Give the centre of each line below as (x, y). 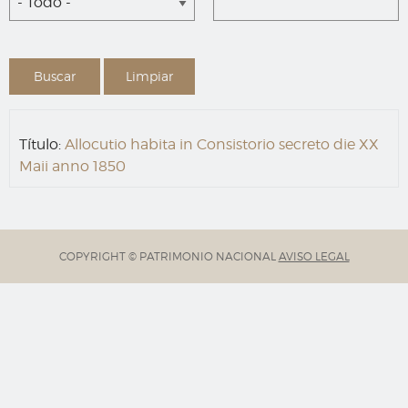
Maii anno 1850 (72, 167)
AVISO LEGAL (314, 257)
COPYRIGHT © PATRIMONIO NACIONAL (168, 257)
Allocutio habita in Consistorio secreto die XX (222, 145)
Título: (40, 145)
